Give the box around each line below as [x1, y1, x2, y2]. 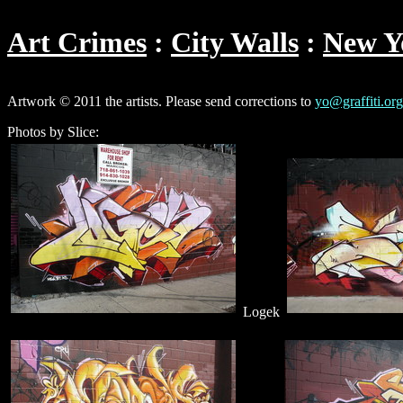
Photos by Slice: [7, 123, 99, 139]
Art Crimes [7, 26, 147, 59]
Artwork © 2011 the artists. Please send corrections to [7, 93, 315, 109]
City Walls [171, 26, 299, 59]
